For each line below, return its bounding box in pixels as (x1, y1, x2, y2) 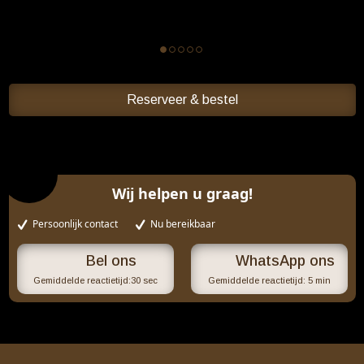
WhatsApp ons (236, 253, 335, 269)
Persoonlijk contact (32, 217, 118, 231)
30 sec (130, 275, 158, 285)
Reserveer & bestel (126, 93, 238, 106)
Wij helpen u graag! (111, 184, 253, 203)
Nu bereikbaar (150, 217, 215, 231)
